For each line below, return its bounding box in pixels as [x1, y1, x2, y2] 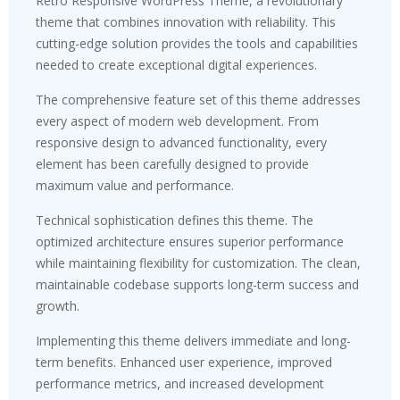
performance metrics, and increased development [36, 374, 324, 392]
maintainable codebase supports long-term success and [36, 275, 359, 293]
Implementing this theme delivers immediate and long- [36, 331, 351, 349]
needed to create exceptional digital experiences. [36, 55, 317, 73]
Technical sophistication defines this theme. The [36, 211, 313, 229]
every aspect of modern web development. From [36, 112, 319, 129]
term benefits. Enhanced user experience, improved [36, 353, 332, 371]
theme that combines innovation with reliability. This [36, 12, 336, 30]
